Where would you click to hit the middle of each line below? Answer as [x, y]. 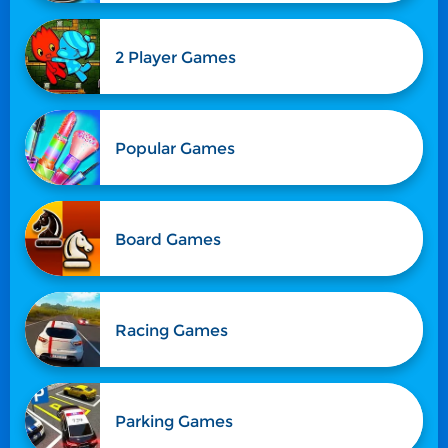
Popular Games [174, 148]
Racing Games [171, 330]
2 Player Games [175, 57]
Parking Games [173, 421]
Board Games [167, 239]
